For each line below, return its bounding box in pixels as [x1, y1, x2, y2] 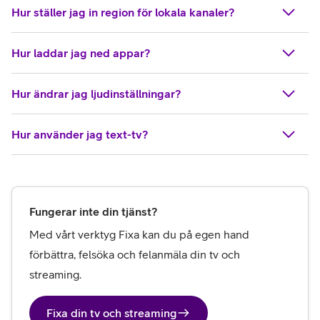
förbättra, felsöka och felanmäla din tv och [29, 248, 240, 261]
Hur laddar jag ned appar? [11, 46, 150, 60]
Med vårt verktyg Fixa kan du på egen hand [29, 228, 249, 241]
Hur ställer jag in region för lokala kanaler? [11, 6, 234, 19]
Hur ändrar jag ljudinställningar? [11, 87, 181, 101]
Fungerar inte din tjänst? [29, 205, 157, 219]
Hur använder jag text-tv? [11, 128, 148, 141]
